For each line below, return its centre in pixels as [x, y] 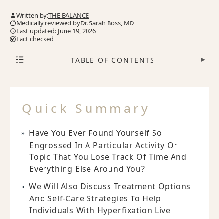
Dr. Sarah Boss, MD [107, 23]
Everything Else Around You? [87, 169]
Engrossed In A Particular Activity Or [104, 145]
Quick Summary [86, 108]
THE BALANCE [69, 15]
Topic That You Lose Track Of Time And [108, 157]
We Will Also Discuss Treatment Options [110, 186]
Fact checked [35, 39]
